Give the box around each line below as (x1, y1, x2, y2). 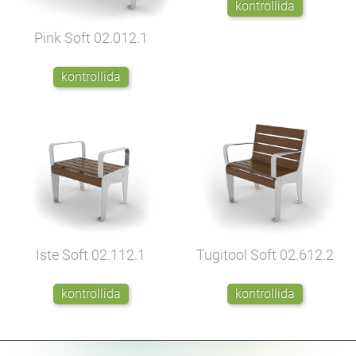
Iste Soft (36, 246, 92, 263)
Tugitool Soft (196, 246, 281, 263)
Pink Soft (33, 29, 94, 46)
